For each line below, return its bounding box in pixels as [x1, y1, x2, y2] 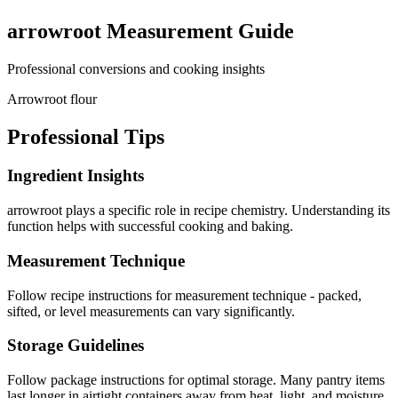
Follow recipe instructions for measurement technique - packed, [7, 287, 362, 303]
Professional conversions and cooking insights [7, 60, 265, 76]
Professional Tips [7, 124, 164, 148]
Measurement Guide [101, 19, 294, 43]
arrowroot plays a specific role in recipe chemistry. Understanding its [7, 203, 390, 219]
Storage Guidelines [7, 336, 144, 355]
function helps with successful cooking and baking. [7, 219, 293, 235]
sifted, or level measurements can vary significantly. [7, 303, 295, 319]
